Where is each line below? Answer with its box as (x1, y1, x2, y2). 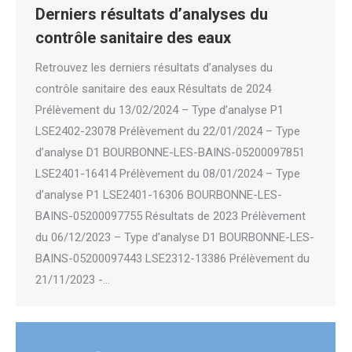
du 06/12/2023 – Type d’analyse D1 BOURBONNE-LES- (35, 229, 314, 244)
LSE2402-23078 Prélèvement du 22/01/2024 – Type (35, 123, 300, 138)
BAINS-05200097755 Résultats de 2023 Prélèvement (35, 208, 306, 223)
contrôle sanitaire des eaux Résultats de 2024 (35, 81, 271, 96)
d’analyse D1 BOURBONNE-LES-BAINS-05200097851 (35, 145, 305, 159)
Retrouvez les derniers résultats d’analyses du (35, 60, 273, 75)
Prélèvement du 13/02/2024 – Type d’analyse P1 (35, 102, 284, 117)
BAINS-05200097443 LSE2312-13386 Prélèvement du (35, 251, 310, 266)
